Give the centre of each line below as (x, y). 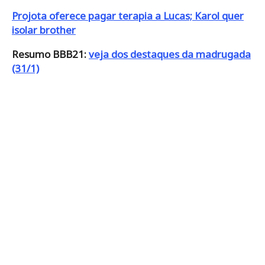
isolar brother (44, 30)
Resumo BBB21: (49, 54)
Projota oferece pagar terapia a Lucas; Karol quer (128, 16)
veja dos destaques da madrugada (170, 54)
